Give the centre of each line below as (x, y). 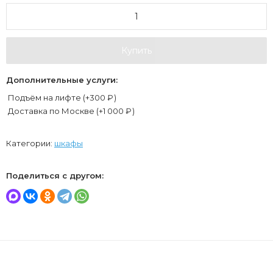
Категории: (30, 143)
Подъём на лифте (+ (48, 97)
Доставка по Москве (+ (55, 111)
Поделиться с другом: (55, 175)
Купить (136, 50)
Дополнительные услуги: (62, 80)
